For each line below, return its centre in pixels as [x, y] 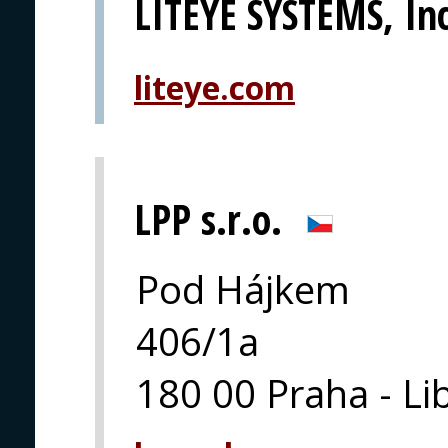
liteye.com [214, 87]
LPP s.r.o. [208, 220]
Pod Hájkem [243, 289]
